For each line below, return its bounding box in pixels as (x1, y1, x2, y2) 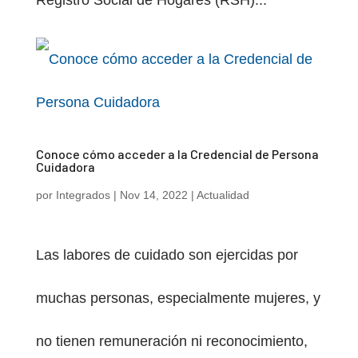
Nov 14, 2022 (119, 189, 188, 201)
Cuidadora (35, 159, 95, 174)
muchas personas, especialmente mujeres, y (35, 290, 320, 306)
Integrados (55, 189, 110, 201)
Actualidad (196, 189, 249, 201)
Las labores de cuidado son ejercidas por (35, 247, 298, 263)
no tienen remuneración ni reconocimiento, (35, 333, 308, 349)
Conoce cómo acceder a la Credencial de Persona (35, 146, 319, 161)
